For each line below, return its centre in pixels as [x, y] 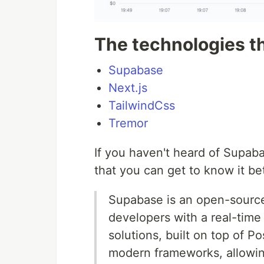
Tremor [128, 123]
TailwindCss [142, 105]
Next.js [128, 88]
